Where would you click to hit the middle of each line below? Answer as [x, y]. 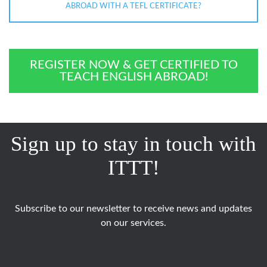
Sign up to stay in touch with [133, 144]
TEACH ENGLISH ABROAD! [133, 77]
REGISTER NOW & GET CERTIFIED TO [133, 65]
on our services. [133, 223]
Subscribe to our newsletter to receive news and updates [133, 209]
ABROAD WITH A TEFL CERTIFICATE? [133, 7]
